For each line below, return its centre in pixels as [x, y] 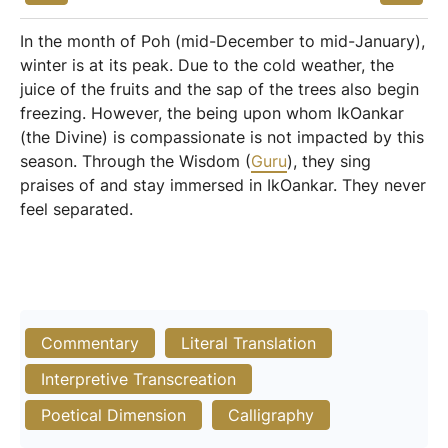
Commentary [90, 343]
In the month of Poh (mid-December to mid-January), [222, 41]
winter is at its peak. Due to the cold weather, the [207, 65]
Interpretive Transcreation [138, 379]
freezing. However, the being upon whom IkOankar [212, 113]
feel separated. [76, 209]
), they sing [329, 161]
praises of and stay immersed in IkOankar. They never [223, 185]
